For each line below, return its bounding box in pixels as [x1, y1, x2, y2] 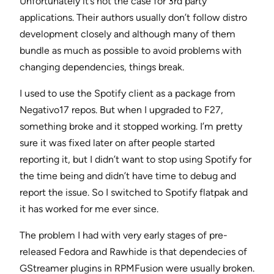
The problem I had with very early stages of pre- [20, 229, 228, 242]
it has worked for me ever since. [20, 203, 158, 215]
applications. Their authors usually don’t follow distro [20, 12, 247, 24]
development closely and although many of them [20, 28, 235, 40]
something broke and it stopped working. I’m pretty [20, 120, 242, 133]
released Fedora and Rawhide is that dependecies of [20, 246, 247, 258]
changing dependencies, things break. [20, 61, 184, 73]
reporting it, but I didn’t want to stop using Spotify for [20, 154, 251, 166]
